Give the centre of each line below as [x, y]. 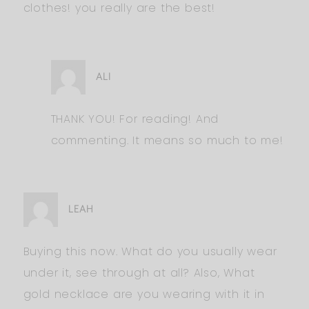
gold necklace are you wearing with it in [144, 294]
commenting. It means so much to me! [167, 140]
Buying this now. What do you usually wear [150, 251]
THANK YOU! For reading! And [135, 119]
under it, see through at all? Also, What [139, 272]
